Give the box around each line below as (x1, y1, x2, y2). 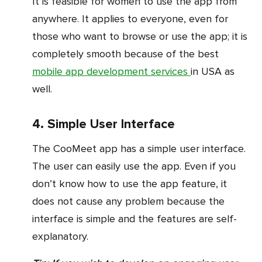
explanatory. (32, 230, 88, 243)
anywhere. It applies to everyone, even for (32, 12, 228, 26)
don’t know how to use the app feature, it (32, 177, 227, 191)
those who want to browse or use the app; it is (32, 30, 247, 43)
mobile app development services (32, 65, 191, 78)
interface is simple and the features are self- (32, 212, 237, 226)
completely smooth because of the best (32, 47, 219, 61)
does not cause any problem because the (32, 195, 225, 208)
